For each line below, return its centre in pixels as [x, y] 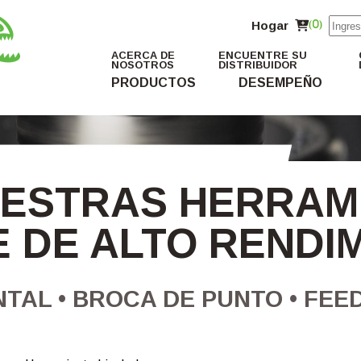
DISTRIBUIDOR [257, 65]
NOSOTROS [143, 65]
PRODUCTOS [154, 83]
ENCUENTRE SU [262, 56]
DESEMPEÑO [280, 83]
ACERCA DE [143, 56]
